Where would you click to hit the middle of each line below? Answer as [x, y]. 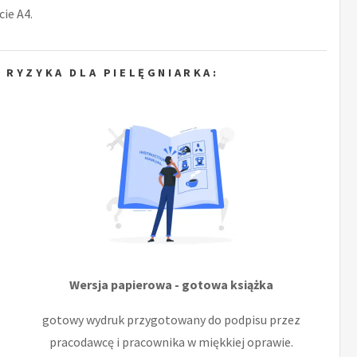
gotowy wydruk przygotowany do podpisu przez [172, 319]
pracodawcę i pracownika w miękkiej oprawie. [172, 341]
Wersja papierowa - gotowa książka [172, 284]
